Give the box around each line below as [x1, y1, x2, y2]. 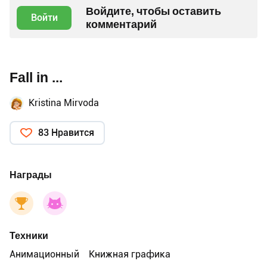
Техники [10, 229, 48, 241]
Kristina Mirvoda [29, 97, 99, 108]
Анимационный [10, 248, 79, 260]
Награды [10, 169, 52, 181]
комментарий [86, 17, 157, 30]
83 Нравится [38, 126, 94, 138]
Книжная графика [89, 248, 170, 260]
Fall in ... [10, 69, 63, 86]
